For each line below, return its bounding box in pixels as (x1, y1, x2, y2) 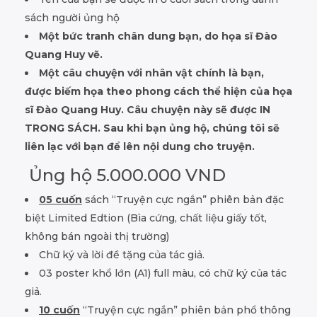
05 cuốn (39, 192, 82, 206)
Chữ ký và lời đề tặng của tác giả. (39, 248, 204, 261)
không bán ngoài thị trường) (25, 229, 169, 243)
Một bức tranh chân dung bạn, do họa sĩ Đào (39, 29, 277, 42)
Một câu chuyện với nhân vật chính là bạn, (39, 66, 264, 79)
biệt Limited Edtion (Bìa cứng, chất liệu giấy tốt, (25, 211, 267, 224)
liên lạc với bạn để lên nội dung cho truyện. (25, 139, 258, 153)
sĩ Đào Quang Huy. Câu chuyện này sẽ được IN (25, 103, 270, 116)
